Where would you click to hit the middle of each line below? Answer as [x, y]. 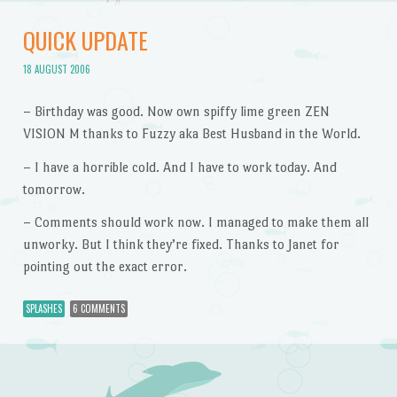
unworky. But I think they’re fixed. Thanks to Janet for [181, 245]
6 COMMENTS [98, 308]
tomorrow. [54, 189]
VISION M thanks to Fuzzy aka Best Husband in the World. [191, 133]
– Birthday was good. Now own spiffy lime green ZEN [176, 111]
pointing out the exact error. [105, 267]
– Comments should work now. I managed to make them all [195, 222]
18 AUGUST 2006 [56, 70]
